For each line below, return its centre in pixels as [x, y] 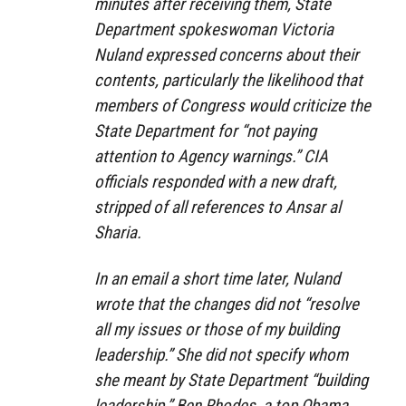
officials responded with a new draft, [216, 181]
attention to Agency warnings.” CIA [211, 156]
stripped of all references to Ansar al [217, 207]
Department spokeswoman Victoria [214, 29]
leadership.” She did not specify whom [221, 354]
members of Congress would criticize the [232, 105]
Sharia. [118, 232]
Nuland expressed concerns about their [227, 54]
